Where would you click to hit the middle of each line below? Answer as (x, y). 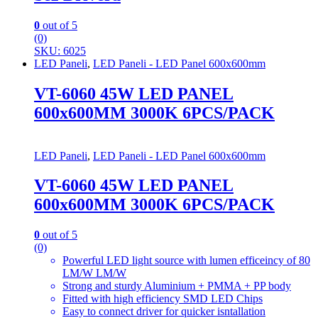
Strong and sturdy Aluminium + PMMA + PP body (177, 286)
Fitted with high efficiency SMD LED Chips (163, 299)
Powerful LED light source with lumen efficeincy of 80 (186, 261)
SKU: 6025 (60, 50)
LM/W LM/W (94, 273)
